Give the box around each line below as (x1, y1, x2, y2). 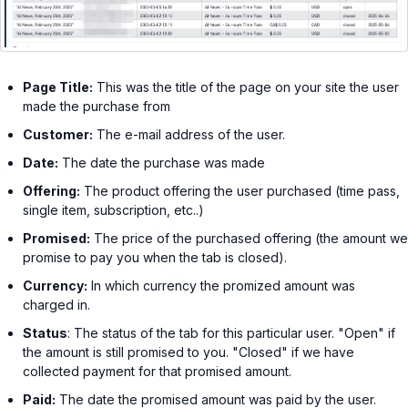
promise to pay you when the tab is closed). (23, 249, 287, 265)
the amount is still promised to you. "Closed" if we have (23, 343, 354, 360)
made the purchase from (23, 97, 170, 114)
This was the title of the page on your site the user (93, 78, 399, 95)
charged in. (23, 296, 90, 312)
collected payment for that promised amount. (23, 362, 291, 379)
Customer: (23, 126, 93, 142)
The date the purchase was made (58, 154, 265, 170)
